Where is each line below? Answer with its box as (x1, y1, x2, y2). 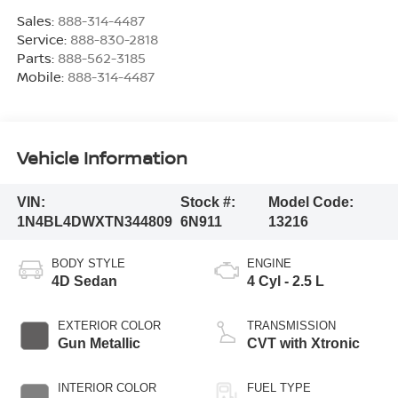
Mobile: (16, 68, 68, 86)
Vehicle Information (16, 145, 187, 170)
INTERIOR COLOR (57, 381, 156, 395)
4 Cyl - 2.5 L (247, 274, 324, 290)
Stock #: (180, 194, 236, 210)
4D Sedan (51, 274, 117, 290)
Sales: (16, 12, 58, 30)
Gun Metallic (57, 336, 140, 352)
